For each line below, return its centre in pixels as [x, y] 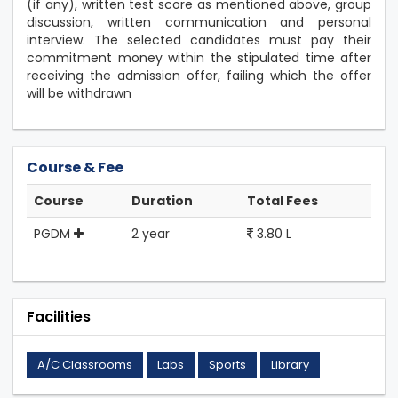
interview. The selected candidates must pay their [199, 40]
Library [290, 365]
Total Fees [283, 201]
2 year [151, 234]
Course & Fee [75, 167]
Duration [162, 201]
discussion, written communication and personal [199, 22]
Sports [227, 365]
